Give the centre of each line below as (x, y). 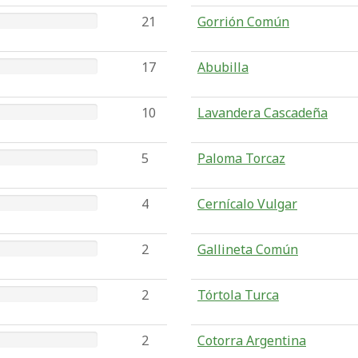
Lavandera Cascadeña (263, 113)
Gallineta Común (248, 249)
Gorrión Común (243, 22)
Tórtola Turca (238, 295)
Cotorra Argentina (252, 340)
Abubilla (223, 67)
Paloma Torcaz (241, 158)
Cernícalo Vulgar (247, 204)
